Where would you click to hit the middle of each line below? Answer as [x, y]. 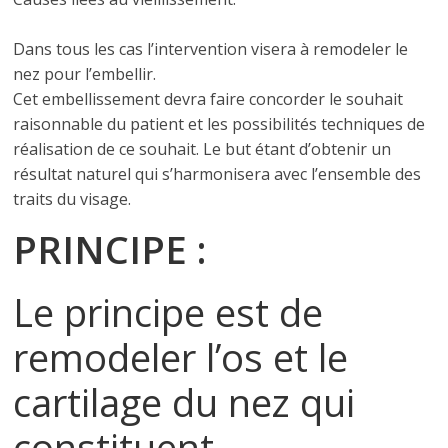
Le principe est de [168, 312]
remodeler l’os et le [181, 357]
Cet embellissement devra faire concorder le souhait [208, 99]
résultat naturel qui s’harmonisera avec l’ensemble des [217, 174]
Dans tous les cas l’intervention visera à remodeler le [211, 49]
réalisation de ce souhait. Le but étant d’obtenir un [202, 149]
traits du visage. [72, 199]
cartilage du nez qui [184, 402]
